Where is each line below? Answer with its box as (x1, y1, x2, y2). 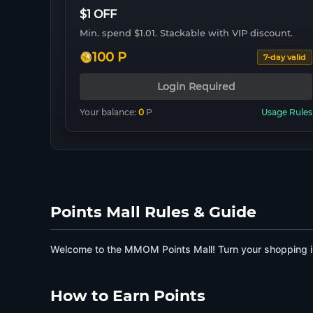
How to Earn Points (50, 286, 205, 305)
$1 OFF (80, 8, 117, 21)
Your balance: (80, 107, 138, 117)
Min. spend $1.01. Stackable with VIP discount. (80, 27, 293, 38)
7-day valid (263, 52, 307, 62)
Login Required (156, 80, 235, 93)
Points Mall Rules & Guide (50, 203, 256, 221)
